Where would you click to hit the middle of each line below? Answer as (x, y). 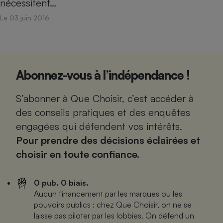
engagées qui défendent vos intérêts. (99, 126)
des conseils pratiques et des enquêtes (103, 112)
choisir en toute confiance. (78, 154)
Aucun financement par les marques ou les (108, 193)
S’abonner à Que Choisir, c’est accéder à (105, 98)
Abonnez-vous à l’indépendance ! (103, 75)
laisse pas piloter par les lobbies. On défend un (114, 215)
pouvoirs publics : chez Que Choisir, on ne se (113, 204)
